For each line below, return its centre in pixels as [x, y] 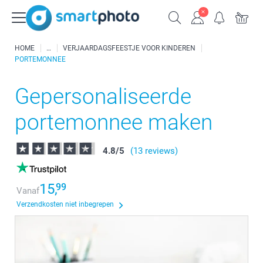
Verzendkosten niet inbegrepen [65, 204]
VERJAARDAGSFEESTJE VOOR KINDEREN [129, 48]
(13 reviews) [154, 151]
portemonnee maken [114, 122]
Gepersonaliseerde [103, 97]
